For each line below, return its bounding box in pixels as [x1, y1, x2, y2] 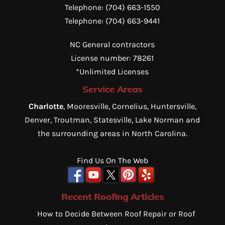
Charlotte [28, 101, 63, 111]
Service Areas [82, 83, 143, 95]
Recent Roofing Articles [61, 191, 164, 203]
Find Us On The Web [76, 155, 148, 165]
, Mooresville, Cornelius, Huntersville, [63, 101, 196, 111]
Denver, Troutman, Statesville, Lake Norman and [25, 115, 200, 125]
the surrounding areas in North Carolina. [37, 128, 187, 138]
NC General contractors [70, 39, 155, 49]
